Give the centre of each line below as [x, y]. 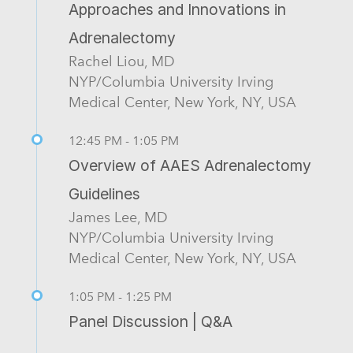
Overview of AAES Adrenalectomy [190, 166]
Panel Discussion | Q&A [150, 322]
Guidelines [104, 194]
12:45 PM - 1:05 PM [124, 141]
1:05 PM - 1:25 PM [120, 297]
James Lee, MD [118, 217]
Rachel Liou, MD [122, 61]
